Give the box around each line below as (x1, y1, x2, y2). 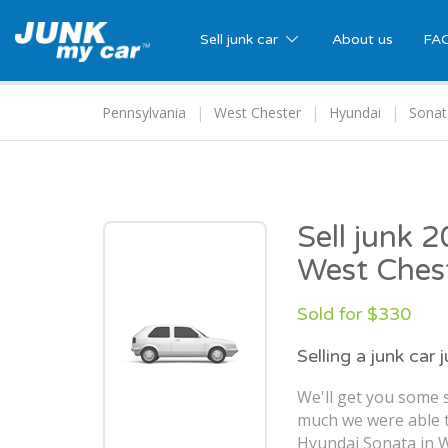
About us (331, 31, 393, 48)
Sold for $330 (297, 303, 411, 326)
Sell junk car (200, 31, 282, 48)
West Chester (214, 103, 301, 123)
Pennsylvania (102, 103, 186, 123)
